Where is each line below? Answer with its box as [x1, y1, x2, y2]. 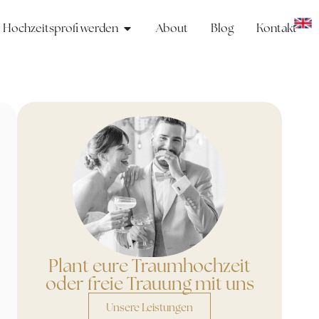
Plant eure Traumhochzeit [48, 254, 251, 278]
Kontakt [256, 21, 297, 36]
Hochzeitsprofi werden [2, 21, 118, 36]
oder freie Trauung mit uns [45, 272, 254, 296]
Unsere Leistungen [106, 300, 193, 315]
